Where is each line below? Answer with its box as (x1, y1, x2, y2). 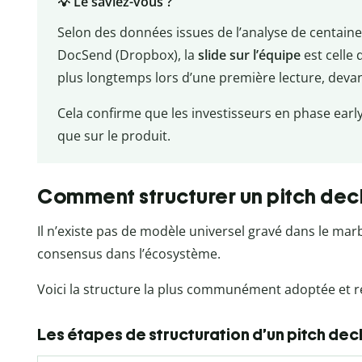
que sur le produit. (57, 126, 170, 145)
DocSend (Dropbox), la (57, 45, 198, 64)
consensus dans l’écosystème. (37, 244, 221, 263)
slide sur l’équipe (197, 45, 301, 64)
